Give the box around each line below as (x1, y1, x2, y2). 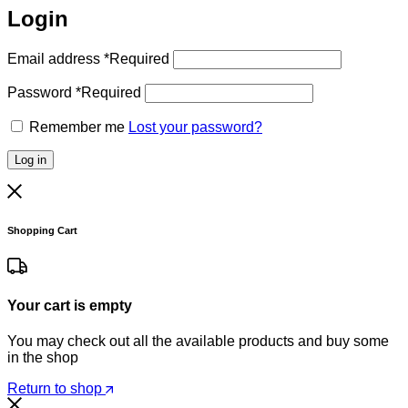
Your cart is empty (7, 297, 132, 313)
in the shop (7, 350, 78, 366)
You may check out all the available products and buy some (7, 333, 389, 350)
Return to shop (7, 381, 106, 397)
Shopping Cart (7, 224, 77, 236)
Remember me (29, 118, 125, 135)
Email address (7, 50, 104, 66)
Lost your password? (128, 118, 262, 135)
